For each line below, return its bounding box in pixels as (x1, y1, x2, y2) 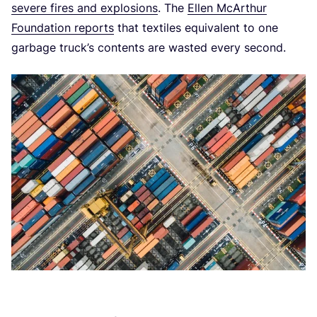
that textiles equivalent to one (114, 21, 278, 35)
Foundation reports (11, 21, 114, 35)
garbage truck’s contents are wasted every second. (11, 40, 286, 55)
